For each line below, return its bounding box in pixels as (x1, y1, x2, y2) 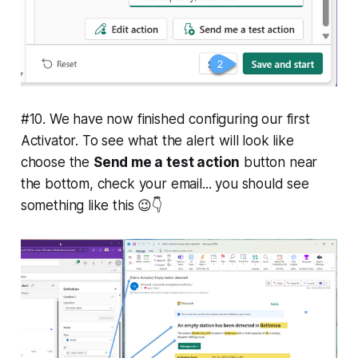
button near (240, 153, 318, 170)
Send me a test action (93, 153, 241, 170)
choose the (20, 153, 93, 170)
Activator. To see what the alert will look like (20, 132, 294, 149)
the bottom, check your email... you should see (20, 175, 309, 192)
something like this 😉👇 (20, 197, 163, 213)
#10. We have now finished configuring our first (20, 110, 310, 127)
